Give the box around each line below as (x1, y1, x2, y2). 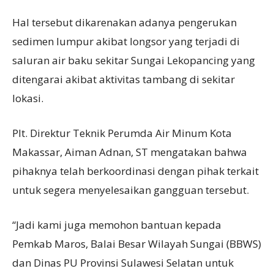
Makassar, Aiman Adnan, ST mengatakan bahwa (12, 145, 247, 159)
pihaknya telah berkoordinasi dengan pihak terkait (12, 164, 259, 178)
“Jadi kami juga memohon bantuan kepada (12, 218, 221, 232)
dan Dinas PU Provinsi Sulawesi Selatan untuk (12, 256, 234, 270)
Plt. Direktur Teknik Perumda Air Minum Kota (12, 126, 232, 140)
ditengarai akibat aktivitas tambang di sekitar (12, 72, 235, 86)
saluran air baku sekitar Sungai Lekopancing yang (12, 53, 255, 67)
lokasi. (12, 91, 43, 105)
